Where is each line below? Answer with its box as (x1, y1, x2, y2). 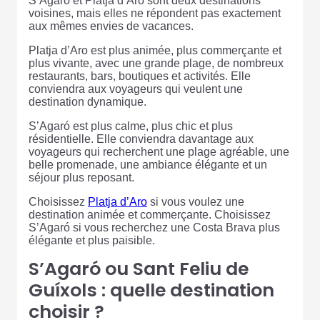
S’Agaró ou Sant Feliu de (29, 256, 249, 282)
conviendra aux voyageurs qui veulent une (29, 83, 243, 96)
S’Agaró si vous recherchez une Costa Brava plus (29, 221, 280, 234)
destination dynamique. (29, 96, 146, 109)
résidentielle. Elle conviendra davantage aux (29, 133, 254, 146)
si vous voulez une (147, 196, 244, 209)
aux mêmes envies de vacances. (29, 20, 194, 33)
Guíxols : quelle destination (29, 278, 274, 304)
